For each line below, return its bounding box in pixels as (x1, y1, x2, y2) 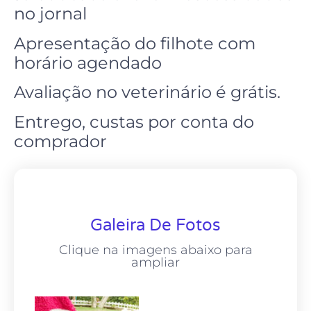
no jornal (14, 3, 87, 24)
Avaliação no (14, 82, 121, 103)
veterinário (121, 82, 212, 103)
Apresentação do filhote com (14, 33, 255, 53)
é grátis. (212, 82, 280, 103)
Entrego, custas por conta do (14, 111, 254, 132)
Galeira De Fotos (90, 215, 221, 235)
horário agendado (14, 52, 162, 73)
